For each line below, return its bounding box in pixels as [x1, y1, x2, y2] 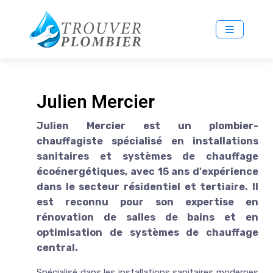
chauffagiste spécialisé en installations [37, 135, 258, 147]
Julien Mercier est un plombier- [37, 119, 258, 132]
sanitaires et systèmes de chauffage [37, 150, 258, 162]
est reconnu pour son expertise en [37, 196, 258, 208]
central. [37, 241, 78, 253]
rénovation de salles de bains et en [37, 211, 258, 223]
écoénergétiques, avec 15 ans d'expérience [37, 165, 258, 177]
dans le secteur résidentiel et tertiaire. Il [37, 180, 258, 193]
